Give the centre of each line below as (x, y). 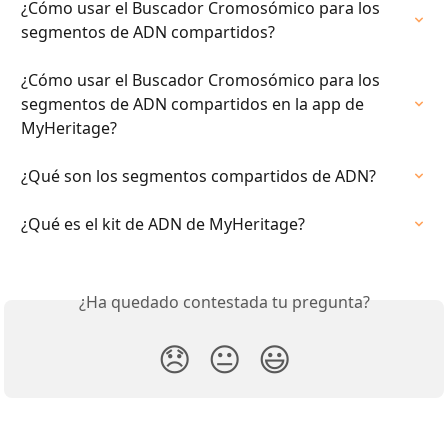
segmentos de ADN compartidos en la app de (194, 104)
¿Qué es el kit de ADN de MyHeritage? (163, 224)
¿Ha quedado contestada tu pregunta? (224, 302)
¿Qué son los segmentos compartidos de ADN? (198, 176)
